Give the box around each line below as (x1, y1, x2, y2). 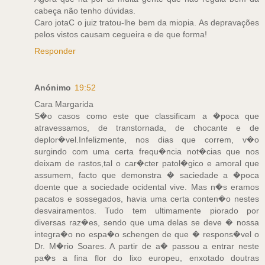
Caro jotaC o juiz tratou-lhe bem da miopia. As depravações (34, 18, 259, 28)
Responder (34, 46, 76, 56)
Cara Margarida (34, 99, 93, 109)
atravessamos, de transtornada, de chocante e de (34, 123, 259, 133)
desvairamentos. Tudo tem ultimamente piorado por (34, 206, 259, 216)
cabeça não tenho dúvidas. (34, 6, 135, 16)
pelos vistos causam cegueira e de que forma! (34, 30, 207, 40)
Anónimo (34, 83, 71, 93)
